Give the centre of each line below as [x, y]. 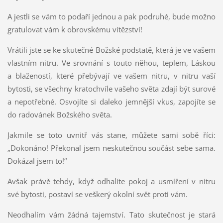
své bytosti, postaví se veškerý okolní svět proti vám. [97, 194]
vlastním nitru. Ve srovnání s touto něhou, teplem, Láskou [111, 62]
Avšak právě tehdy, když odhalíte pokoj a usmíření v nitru [111, 181]
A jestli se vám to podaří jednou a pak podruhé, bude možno [111, 16]
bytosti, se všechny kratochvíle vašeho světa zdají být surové [111, 88]
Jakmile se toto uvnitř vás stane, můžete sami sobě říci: [111, 135]
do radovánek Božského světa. [59, 114]
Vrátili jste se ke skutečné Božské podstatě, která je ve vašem [111, 50]
